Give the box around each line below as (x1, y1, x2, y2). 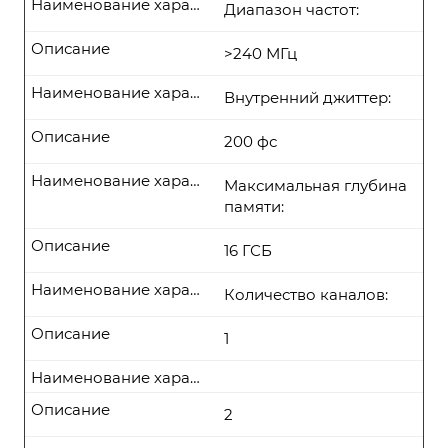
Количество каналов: (224, 285, 388, 304)
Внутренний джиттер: (224, 88, 391, 107)
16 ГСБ (224, 241, 272, 260)
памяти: (224, 197, 284, 216)
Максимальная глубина (224, 176, 407, 195)
